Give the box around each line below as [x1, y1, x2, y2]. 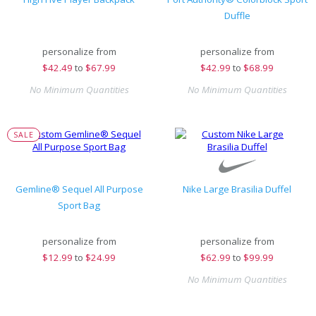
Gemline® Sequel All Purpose [15, 183, 143, 195]
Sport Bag [58, 199, 100, 212]
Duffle [224, 9, 250, 22]
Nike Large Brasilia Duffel [183, 183, 291, 195]
